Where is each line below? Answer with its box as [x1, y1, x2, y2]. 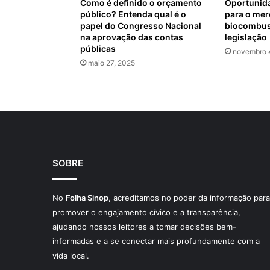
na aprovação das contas [80, 32, 183, 43]
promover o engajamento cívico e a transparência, [52, 207, 240, 218]
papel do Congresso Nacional [80, 20, 201, 31]
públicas [80, 43, 116, 54]
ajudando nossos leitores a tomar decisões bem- [52, 222, 236, 232]
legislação [224, 32, 267, 43]
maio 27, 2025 [88, 58, 135, 68]
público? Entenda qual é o [80, 9, 186, 20]
